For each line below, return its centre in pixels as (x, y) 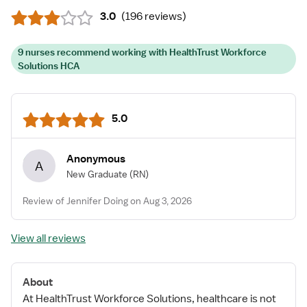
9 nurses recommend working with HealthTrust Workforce (142, 52)
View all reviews (48, 238)
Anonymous (96, 159)
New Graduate (97, 174)
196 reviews (154, 16)
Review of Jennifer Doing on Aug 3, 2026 (107, 201)
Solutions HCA (49, 66)
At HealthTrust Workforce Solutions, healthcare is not (149, 299)
